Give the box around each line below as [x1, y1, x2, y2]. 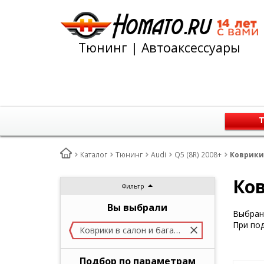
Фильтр [122, 182, 144, 190]
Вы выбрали [107, 201, 168, 214]
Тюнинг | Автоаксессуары [78, 39, 240, 56]
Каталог [80, 150, 107, 160]
